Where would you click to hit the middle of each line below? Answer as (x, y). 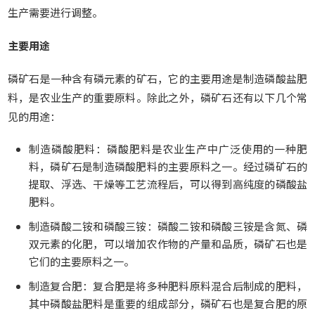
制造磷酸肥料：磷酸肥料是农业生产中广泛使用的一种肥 (168, 149)
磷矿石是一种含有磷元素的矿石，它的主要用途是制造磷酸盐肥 (157, 78)
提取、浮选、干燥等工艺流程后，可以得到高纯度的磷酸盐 (168, 184)
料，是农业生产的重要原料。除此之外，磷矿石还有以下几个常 (157, 97)
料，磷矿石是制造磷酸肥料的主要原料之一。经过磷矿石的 (168, 166)
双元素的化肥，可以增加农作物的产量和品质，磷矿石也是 (168, 244)
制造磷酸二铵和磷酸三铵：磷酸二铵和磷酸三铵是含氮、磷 (168, 226)
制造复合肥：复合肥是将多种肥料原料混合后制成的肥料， (168, 286)
